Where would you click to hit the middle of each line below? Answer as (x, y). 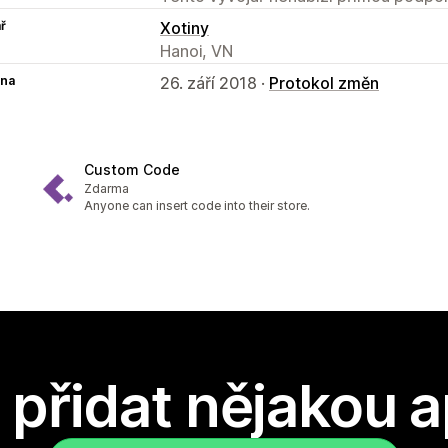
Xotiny (184, 27)
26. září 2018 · (214, 82)
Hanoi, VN (196, 50)
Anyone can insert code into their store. (197, 206)
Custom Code (132, 170)
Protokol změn (324, 82)
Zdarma (106, 189)
